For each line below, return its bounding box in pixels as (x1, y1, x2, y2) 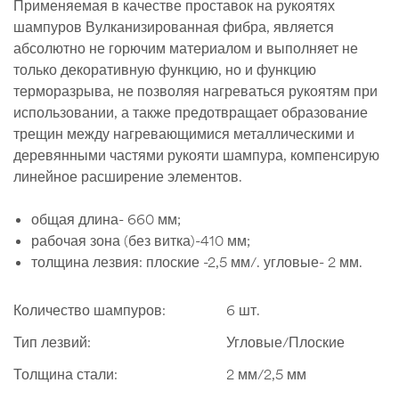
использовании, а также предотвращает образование (13, 102, 368, 121)
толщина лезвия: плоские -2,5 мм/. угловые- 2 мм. (31, 252, 362, 271)
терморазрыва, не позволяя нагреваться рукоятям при (13, 81, 378, 100)
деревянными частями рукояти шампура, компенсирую (13, 145, 379, 164)
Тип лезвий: (13, 332, 91, 351)
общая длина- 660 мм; (31, 209, 181, 228)
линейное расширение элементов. (13, 167, 242, 185)
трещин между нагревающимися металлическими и (13, 124, 354, 142)
